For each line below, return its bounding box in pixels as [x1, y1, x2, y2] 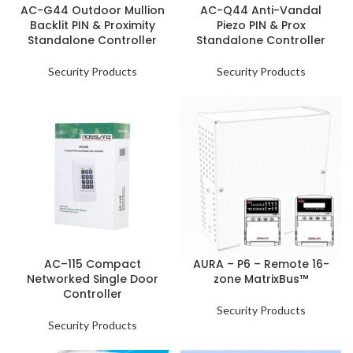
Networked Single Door [26, 271, 158, 287]
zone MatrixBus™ [214, 271, 308, 287]
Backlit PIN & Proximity [29, 17, 155, 33]
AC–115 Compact [43, 256, 141, 272]
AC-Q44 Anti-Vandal [200, 2, 321, 18]
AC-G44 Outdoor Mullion [20, 2, 165, 18]
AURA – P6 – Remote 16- [192, 256, 329, 272]
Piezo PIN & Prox [216, 17, 306, 33]
